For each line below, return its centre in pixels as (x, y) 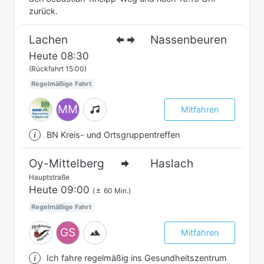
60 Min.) (116, 190)
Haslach (172, 163)
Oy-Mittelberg (67, 163)
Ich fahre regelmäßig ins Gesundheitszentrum (137, 258)
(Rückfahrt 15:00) (58, 68)
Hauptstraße (49, 177)
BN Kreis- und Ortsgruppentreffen (113, 134)
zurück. (43, 11)
